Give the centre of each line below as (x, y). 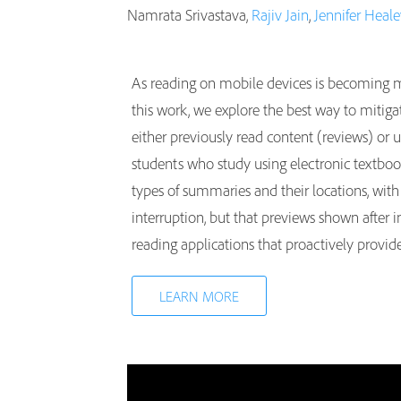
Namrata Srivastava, (189, 15)
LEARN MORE (200, 296)
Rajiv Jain (280, 15)
